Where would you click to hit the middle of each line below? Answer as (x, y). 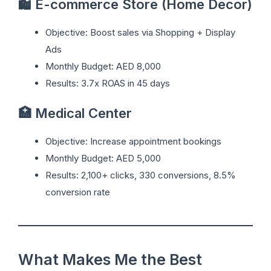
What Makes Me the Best (110, 260)
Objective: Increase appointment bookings (133, 142)
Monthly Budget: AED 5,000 (103, 158)
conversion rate (78, 192)
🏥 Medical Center (75, 113)
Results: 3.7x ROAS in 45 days (108, 83)
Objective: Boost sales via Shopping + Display (140, 32)
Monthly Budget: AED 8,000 (103, 66)
